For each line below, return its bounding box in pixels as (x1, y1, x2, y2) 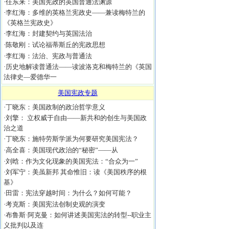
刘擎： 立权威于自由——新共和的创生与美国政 (6, 114, 147, 122)
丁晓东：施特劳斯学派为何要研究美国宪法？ (6, 135, 139, 143)
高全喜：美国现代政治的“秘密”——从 (6, 146, 118, 154)
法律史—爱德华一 (4, 73, 57, 81)
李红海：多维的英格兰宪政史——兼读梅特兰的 (6, 9, 145, 16)
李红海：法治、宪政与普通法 (6, 52, 92, 60)
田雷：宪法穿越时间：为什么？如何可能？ (6, 189, 132, 197)
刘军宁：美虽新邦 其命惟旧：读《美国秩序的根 (6, 168, 147, 176)
